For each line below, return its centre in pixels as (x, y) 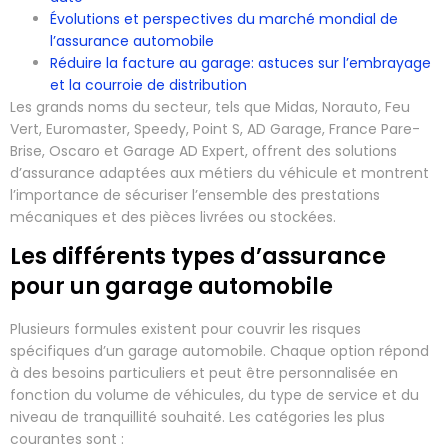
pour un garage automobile (171, 287)
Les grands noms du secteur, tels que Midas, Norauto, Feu (210, 106)
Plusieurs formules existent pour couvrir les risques (185, 329)
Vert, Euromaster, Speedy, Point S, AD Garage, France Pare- (215, 128)
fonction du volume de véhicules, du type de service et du (214, 395)
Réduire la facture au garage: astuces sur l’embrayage (240, 62)
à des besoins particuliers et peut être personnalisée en (204, 373)
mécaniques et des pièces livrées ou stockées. (173, 216)
